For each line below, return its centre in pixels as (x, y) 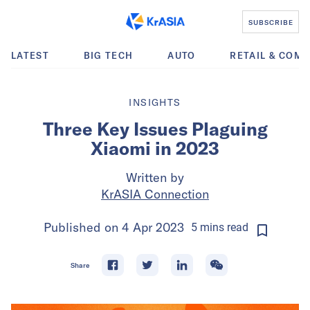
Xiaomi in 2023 (155, 148)
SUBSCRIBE (271, 22)
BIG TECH (108, 55)
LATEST (30, 55)
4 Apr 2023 (153, 227)
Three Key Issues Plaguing (155, 129)
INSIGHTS (155, 102)
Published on (82, 227)
